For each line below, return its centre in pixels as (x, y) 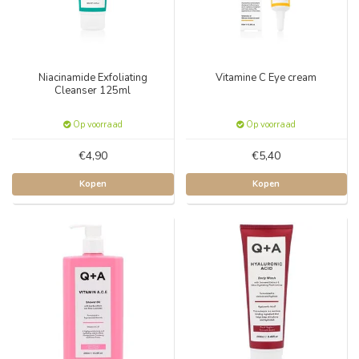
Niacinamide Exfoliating (93, 78)
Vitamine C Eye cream (266, 78)
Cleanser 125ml (93, 91)
